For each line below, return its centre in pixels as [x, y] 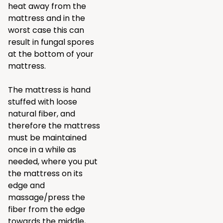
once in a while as [42, 150]
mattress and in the [47, 18]
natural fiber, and [42, 114]
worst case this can [46, 30]
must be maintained [47, 138]
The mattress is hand [49, 90]
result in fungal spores [51, 42]
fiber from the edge [47, 209]
